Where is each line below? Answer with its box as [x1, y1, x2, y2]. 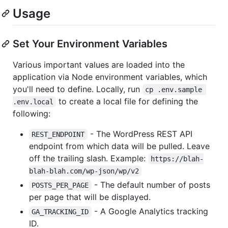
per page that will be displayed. [29, 191, 151, 202]
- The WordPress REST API [87, 128, 195, 139]
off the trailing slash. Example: [29, 153, 148, 163]
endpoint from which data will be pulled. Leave [29, 140, 210, 151]
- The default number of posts [91, 179, 213, 190]
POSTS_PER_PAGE [32, 181, 89, 189]
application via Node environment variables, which [13, 71, 207, 82]
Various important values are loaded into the [13, 59, 185, 70]
